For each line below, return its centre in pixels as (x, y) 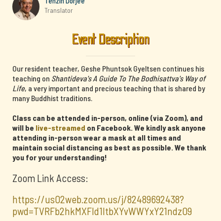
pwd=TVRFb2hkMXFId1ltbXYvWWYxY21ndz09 (102, 211)
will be (24, 128)
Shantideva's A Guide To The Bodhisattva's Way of (128, 78)
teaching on (32, 78)
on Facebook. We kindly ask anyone (146, 128)
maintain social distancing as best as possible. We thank (109, 147)
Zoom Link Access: (50, 178)
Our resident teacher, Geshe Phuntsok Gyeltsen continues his (108, 68)
